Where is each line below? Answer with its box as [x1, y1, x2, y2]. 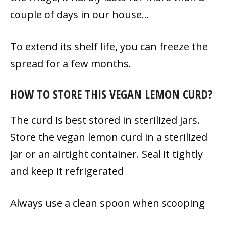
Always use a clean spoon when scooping [10, 196, 205, 210]
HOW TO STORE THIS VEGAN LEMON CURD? [10, 85, 213, 102]
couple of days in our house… [10, 7, 149, 21]
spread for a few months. [10, 56, 131, 70]
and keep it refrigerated [10, 164, 124, 178]
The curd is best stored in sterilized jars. [10, 113, 200, 127]
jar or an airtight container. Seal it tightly [10, 147, 203, 161]
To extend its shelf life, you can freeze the [10, 39, 208, 53]
